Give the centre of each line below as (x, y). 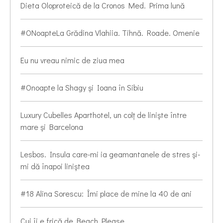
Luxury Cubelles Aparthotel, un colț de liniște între (104, 115)
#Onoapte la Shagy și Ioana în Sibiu (82, 88)
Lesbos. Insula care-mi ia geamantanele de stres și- (110, 154)
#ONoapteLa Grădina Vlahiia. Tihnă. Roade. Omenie (110, 33)
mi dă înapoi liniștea (55, 166)
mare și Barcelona (52, 127)
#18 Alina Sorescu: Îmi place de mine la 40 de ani (106, 194)
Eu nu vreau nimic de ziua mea (72, 60)
